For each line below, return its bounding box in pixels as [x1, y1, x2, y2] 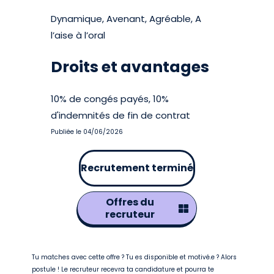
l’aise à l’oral [51, 29, 106, 42]
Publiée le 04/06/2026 [51, 127, 124, 136]
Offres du [105, 195, 154, 209]
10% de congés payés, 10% [51, 92, 169, 105]
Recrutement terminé [81, 161, 193, 175]
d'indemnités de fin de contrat [51, 109, 191, 122]
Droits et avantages [51, 56, 210, 78]
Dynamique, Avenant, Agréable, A [51, 12, 202, 25]
